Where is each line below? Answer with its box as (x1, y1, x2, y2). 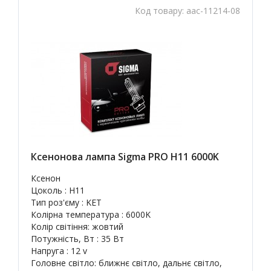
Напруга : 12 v (31, 245, 87, 256)
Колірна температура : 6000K (31, 209, 151, 220)
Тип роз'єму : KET (31, 197, 102, 208)
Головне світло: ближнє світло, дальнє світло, (31, 257, 222, 269)
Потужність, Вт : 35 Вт (31, 233, 124, 244)
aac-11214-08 (186, 5, 240, 16)
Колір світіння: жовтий (31, 221, 123, 232)
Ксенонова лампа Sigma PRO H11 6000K (31, 150, 219, 163)
